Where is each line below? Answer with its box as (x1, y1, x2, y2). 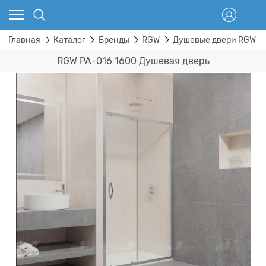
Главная (8, 35, 40, 45)
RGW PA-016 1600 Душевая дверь (56, 55, 210, 66)
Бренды (98, 35, 129, 45)
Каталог (53, 35, 85, 45)
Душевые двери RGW (173, 35, 256, 45)
